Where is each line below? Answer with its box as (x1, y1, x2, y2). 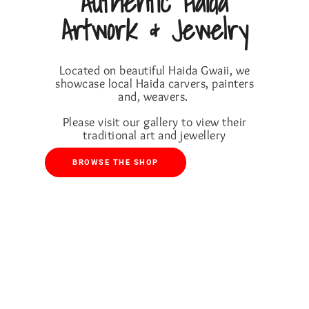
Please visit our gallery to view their (62, 114, 247, 130)
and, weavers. (118, 89, 191, 104)
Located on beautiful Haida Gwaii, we (59, 63, 250, 78)
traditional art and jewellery (83, 128, 226, 143)
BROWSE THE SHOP (72, 158, 159, 167)
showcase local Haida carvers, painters (55, 76, 254, 91)
